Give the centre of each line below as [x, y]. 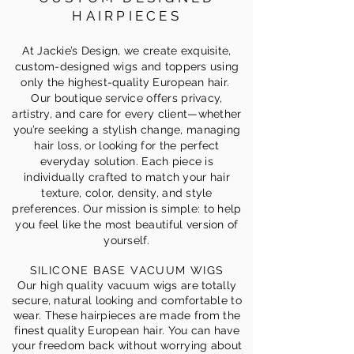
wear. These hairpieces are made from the [127, 315]
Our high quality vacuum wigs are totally [127, 285]
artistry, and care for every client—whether [127, 114]
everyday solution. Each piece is [127, 161]
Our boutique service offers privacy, [127, 98]
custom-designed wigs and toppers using [127, 66]
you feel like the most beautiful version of [127, 224]
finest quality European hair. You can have [127, 330]
